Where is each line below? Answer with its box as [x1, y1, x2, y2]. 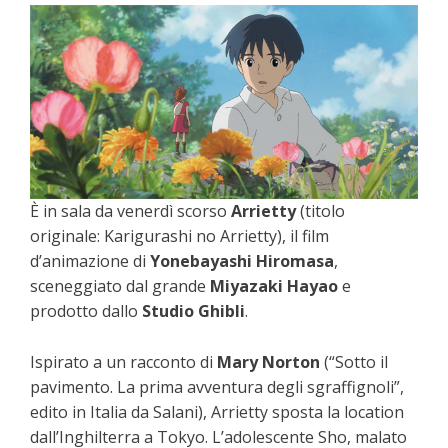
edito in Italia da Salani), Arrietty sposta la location [30, 401, 404, 424]
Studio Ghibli [138, 300, 245, 323]
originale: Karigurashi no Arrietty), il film [30, 225, 329, 248]
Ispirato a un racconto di [30, 351, 217, 374]
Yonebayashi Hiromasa [150, 250, 334, 273]
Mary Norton [217, 351, 320, 374]
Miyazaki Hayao [210, 275, 338, 298]
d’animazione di [30, 250, 150, 273]
